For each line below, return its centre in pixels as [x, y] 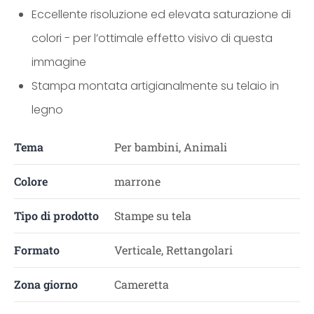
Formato [37, 250]
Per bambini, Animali [170, 147]
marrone [137, 181]
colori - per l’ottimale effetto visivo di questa [152, 38]
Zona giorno [46, 284]
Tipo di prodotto [56, 216]
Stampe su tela [152, 216]
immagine [59, 62]
